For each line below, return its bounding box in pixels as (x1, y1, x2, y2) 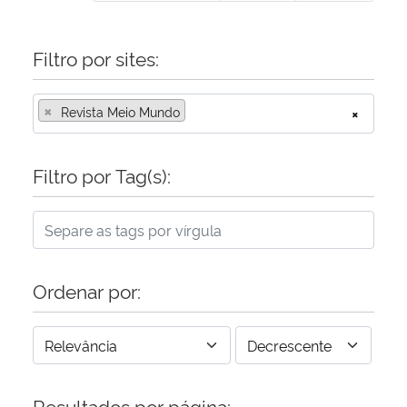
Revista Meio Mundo (61, 102, 180, 120)
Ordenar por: (33, 276, 141, 303)
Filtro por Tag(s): (33, 161, 171, 188)
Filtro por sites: (33, 44, 159, 71)
